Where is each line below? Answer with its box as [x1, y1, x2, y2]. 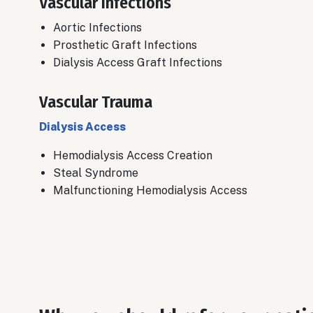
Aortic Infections [53, 21, 142, 35]
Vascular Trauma [39, 92, 152, 112]
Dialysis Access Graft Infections [53, 56, 222, 70]
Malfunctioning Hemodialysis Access [53, 184, 247, 198]
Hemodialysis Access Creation [53, 149, 212, 163]
